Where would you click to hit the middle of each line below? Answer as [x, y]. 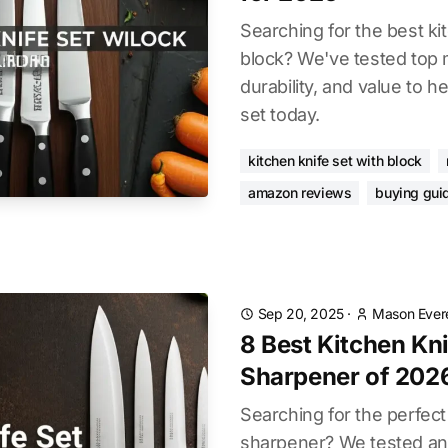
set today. [280, 114]
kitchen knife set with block [335, 160]
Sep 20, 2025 [300, 313]
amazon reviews [300, 192]
